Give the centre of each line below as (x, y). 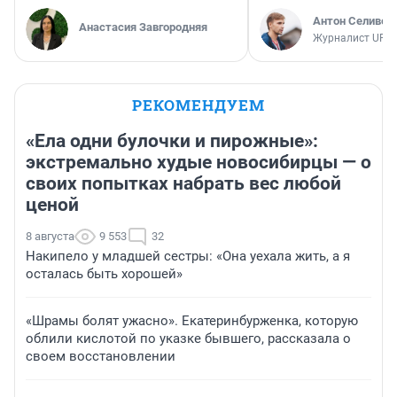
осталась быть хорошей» (104, 274)
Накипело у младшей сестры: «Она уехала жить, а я (188, 257)
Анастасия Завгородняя (143, 27)
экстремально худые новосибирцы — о (198, 163)
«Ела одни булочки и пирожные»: (172, 141)
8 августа (50, 237)
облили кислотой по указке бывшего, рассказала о (188, 339)
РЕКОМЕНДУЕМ (198, 105)
